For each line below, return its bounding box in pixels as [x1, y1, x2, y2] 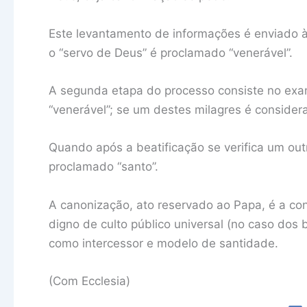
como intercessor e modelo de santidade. [49, 236, 278, 250]
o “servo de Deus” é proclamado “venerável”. [49, 46, 293, 60]
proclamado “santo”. [49, 160, 158, 174]
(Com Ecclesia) [49, 273, 130, 288]
